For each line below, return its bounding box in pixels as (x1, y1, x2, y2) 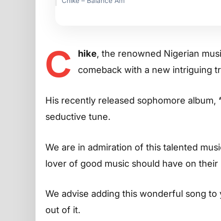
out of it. (45, 204, 80, 216)
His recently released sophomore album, (45, 94, 219, 106)
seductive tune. (45, 110, 110, 122)
